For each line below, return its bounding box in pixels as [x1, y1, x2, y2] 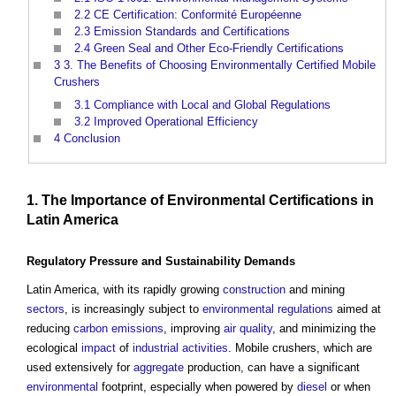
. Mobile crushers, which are [228, 340, 372, 354]
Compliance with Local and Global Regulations [94, 97, 331, 111]
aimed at [333, 301, 381, 316]
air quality [224, 321, 272, 335]
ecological [27, 340, 81, 354]
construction [223, 282, 286, 296]
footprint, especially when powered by [98, 379, 297, 393]
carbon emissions [73, 321, 164, 335]
